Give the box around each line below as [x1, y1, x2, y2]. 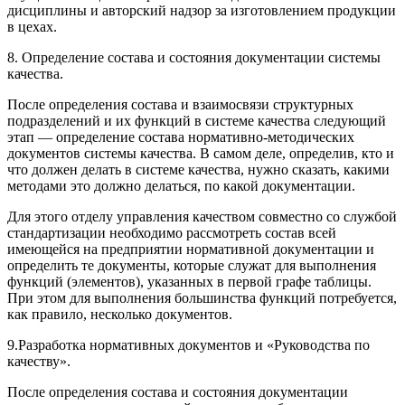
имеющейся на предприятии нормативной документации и [7, 240, 374, 257]
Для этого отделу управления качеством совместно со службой [7, 208, 397, 224]
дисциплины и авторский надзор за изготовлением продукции [7, 2, 396, 18]
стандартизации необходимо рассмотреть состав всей [7, 224, 336, 240]
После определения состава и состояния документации [7, 383, 348, 400]
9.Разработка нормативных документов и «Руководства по [7, 336, 370, 353]
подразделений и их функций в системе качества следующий [7, 112, 386, 128]
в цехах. [7, 18, 57, 34]
